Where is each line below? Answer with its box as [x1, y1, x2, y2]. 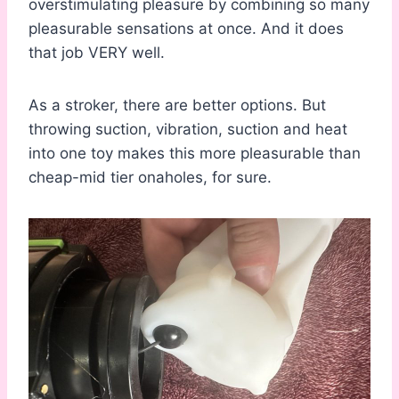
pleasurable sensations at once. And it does [28, 20, 344, 38]
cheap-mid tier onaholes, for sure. [28, 168, 272, 187]
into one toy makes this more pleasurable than [28, 144, 361, 163]
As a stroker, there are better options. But [28, 96, 326, 115]
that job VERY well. [28, 44, 165, 62]
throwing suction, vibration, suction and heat [28, 120, 347, 139]
